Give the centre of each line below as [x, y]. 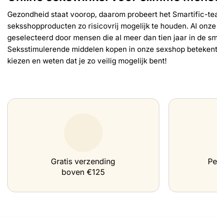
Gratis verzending [83, 162]
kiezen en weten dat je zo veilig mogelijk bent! [87, 61]
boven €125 [83, 172]
